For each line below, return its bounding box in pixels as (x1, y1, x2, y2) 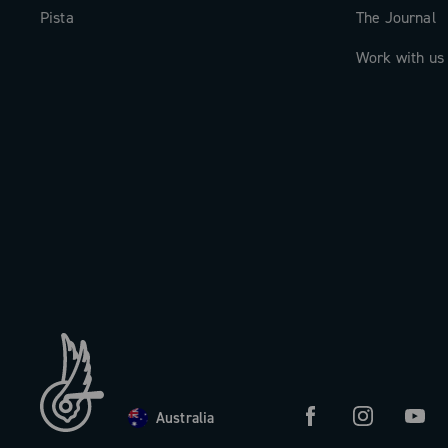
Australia (156, 408, 215, 428)
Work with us (356, 47, 444, 68)
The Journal (356, 7, 436, 28)
